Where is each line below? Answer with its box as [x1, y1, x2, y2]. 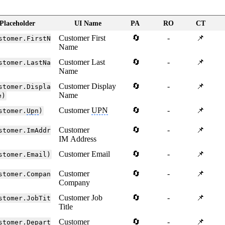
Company [59, 178, 90, 187]
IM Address [59, 135, 97, 144]
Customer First [59, 34, 106, 43]
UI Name [74, 20, 101, 28]
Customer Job [59, 193, 103, 202]
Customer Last [59, 58, 105, 67]
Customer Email [59, 150, 110, 159]
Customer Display [59, 82, 117, 91]
